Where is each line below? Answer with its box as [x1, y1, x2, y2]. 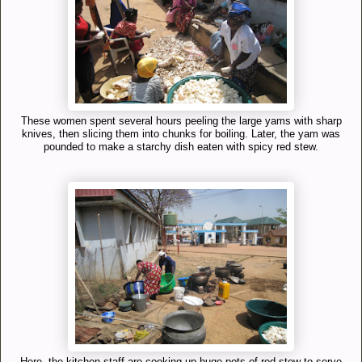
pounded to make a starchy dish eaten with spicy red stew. [44, 141, 318, 153]
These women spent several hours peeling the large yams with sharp [20, 115, 342, 127]
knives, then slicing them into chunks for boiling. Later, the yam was [22, 128, 340, 140]
